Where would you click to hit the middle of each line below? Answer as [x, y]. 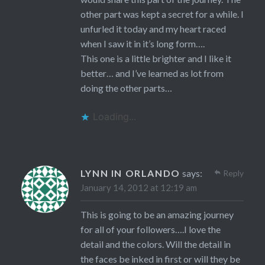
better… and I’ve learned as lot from [152, 73]
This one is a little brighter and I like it [156, 59]
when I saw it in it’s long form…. [142, 44]
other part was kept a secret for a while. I [162, 14]
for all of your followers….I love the [150, 230]
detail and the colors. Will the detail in [155, 244]
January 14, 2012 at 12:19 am [138, 188]
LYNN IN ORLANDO [130, 173]
